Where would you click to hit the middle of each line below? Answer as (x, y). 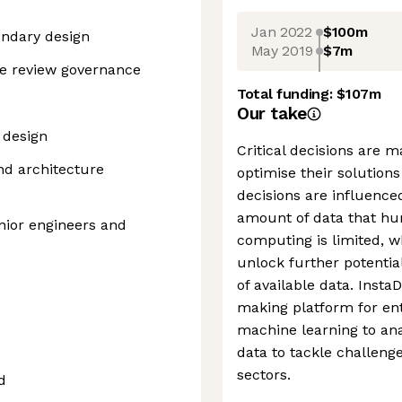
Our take (272, 114)
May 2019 (282, 50)
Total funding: (287, 94)
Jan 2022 (282, 31)
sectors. (264, 375)
